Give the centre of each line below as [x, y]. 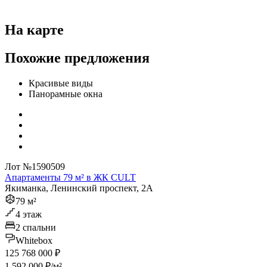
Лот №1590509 [35, 167]
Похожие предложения [77, 58]
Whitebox [34, 241]
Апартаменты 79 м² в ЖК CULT [70, 178]
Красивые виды [61, 83]
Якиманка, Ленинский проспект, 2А [79, 188]
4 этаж [29, 215]
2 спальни [36, 228]
